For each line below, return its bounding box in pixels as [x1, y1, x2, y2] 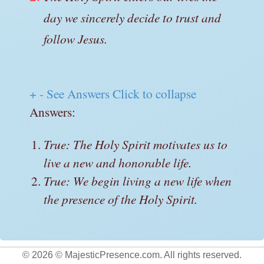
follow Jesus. [44, 29, 107, 47]
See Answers [47, 84, 110, 102]
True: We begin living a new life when [44, 171, 232, 189]
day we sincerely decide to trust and [44, 8, 221, 26]
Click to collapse [113, 84, 196, 102]
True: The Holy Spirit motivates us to [44, 135, 227, 153]
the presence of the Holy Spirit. [44, 190, 197, 207]
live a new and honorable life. [44, 153, 192, 171]
